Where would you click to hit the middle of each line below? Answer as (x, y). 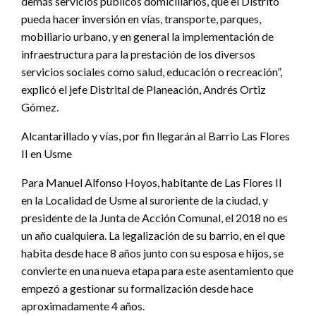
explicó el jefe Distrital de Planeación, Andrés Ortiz (144, 90)
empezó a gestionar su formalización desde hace (137, 288)
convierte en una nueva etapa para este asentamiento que (157, 271)
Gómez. (40, 107)
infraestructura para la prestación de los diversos (138, 54)
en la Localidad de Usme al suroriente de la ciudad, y (145, 200)
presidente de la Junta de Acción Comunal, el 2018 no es (154, 218)
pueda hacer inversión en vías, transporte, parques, (141, 19)
